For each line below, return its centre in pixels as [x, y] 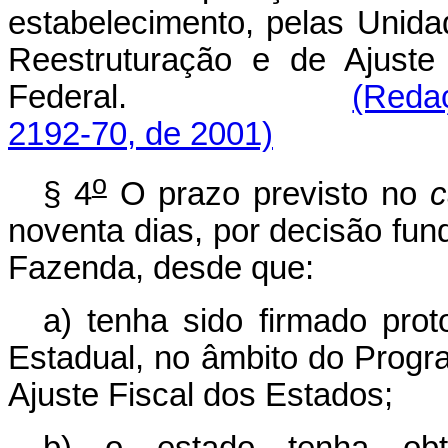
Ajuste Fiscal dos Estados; [200, 395]
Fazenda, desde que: [161, 268]
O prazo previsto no [268, 194]
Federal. [180, 96]
